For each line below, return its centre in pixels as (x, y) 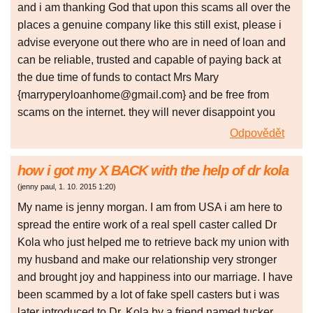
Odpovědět (257, 133)
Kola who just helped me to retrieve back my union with (153, 242)
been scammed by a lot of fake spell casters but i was (148, 295)
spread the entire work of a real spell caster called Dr (147, 225)
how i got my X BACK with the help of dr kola (153, 171)
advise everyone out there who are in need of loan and (152, 43)
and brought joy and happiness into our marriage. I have (155, 277)
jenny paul (37, 187)
